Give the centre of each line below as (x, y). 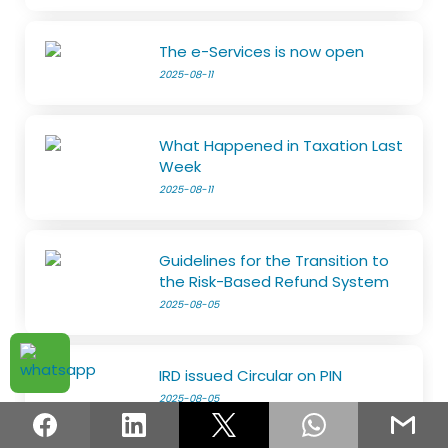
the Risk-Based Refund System (274, 281)
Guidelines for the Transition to (274, 260)
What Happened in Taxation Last (281, 145)
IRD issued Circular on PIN (251, 375)
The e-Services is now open (262, 51)
